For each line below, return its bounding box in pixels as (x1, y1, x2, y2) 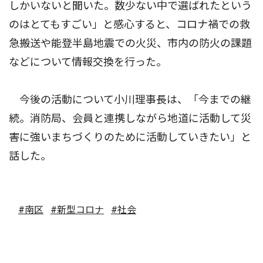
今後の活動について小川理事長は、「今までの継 (9, 93, 251, 106)
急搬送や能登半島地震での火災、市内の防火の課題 (9, 37, 252, 50)
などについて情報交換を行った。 (9, 56, 167, 69)
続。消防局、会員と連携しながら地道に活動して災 (9, 112, 251, 125)
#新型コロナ (50, 204, 104, 216)
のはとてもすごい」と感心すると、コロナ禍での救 (9, 18, 250, 31)
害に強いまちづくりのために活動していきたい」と (9, 131, 251, 144)
